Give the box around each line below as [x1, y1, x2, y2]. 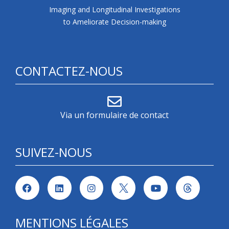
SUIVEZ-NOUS [15, 144, 92, 161]
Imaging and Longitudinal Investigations [49, 5, 180, 15]
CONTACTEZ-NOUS [15, 62, 123, 80]
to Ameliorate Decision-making [63, 17, 166, 27]
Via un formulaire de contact [60, 109, 169, 121]
